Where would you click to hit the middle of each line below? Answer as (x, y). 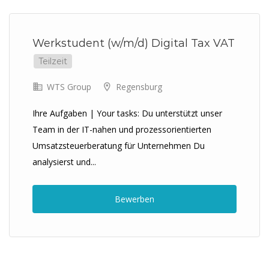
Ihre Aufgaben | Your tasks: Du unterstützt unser (127, 113)
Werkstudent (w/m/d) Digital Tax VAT (134, 43)
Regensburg (139, 87)
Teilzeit (53, 61)
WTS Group (68, 87)
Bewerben (134, 199)
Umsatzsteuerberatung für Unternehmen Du (119, 146)
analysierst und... (64, 162)
